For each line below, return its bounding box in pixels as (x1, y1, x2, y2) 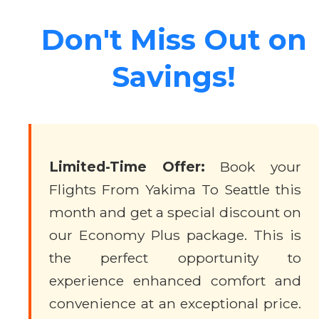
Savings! (112, 58, 236, 94)
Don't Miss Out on (41, 21, 307, 57)
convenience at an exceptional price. (49, 295, 301, 312)
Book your (204, 158, 302, 175)
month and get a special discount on (49, 204, 301, 221)
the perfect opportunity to (49, 249, 301, 266)
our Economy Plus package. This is (49, 226, 301, 244)
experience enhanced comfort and (49, 272, 301, 289)
